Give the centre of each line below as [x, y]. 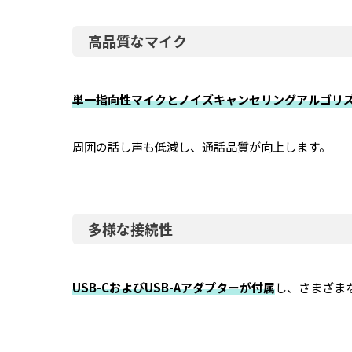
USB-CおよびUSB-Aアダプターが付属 [174, 287]
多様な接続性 [130, 228]
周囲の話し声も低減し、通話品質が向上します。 [202, 146]
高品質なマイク [137, 40]
